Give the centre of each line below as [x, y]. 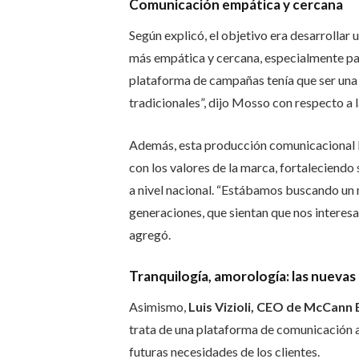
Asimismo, [157, 307]
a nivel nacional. [172, 189]
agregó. [149, 234]
